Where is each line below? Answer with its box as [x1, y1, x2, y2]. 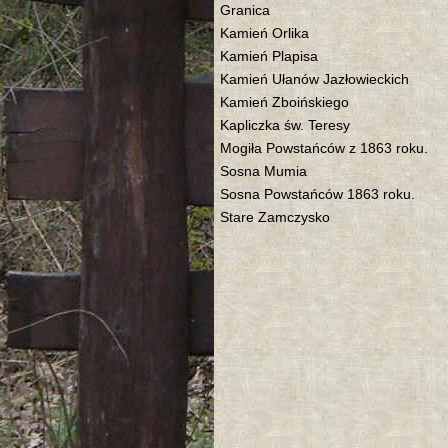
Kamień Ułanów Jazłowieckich [220, 72, 409, 87]
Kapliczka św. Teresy [220, 118, 350, 133]
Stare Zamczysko [220, 210, 330, 225]
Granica [220, 3, 270, 18]
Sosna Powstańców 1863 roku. [220, 187, 415, 202]
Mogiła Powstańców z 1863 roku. [220, 141, 428, 156]
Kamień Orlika [220, 26, 309, 41]
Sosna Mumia [220, 164, 307, 179]
